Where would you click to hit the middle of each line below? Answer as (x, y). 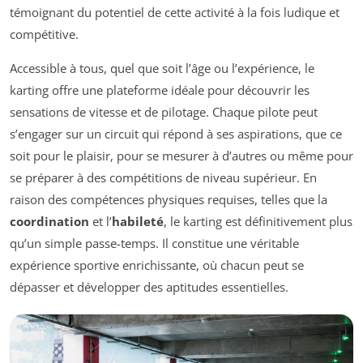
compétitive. (44, 34)
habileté (138, 222)
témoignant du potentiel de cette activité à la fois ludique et (175, 13)
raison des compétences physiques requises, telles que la (169, 200)
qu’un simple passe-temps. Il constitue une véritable (154, 243)
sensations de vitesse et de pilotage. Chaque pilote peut (164, 112)
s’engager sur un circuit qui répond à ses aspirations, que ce (176, 134)
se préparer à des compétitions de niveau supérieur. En (163, 178)
